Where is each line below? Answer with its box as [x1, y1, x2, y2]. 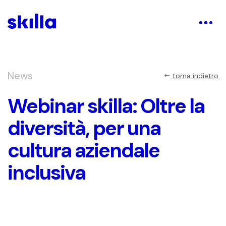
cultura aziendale [8, 137, 159, 163]
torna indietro [171, 71, 218, 81]
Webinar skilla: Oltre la [8, 92, 204, 119]
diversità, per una [8, 115, 160, 141]
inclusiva [8, 159, 85, 186]
